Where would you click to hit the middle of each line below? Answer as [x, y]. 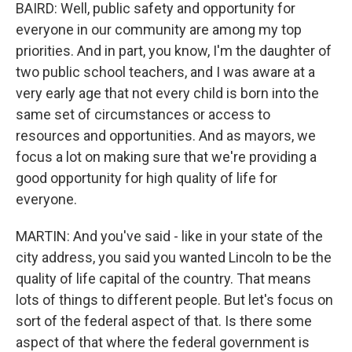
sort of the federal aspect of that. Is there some [164, 321]
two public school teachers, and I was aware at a [165, 72]
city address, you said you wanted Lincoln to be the [174, 257]
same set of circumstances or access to [143, 114]
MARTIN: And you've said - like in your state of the [169, 236]
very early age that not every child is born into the [167, 93]
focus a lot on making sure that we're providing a [166, 157]
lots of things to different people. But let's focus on [174, 300]
